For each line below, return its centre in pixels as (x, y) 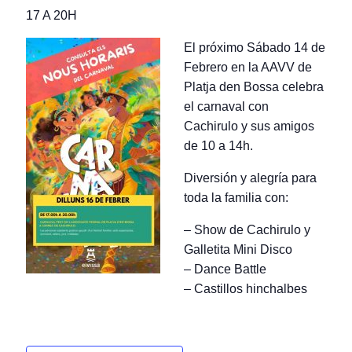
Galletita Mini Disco (238, 249)
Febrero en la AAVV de (248, 67)
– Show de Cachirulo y (247, 229)
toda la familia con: (236, 197)
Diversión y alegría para (251, 178)
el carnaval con (227, 106)
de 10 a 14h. (219, 145)
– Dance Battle (225, 269)
